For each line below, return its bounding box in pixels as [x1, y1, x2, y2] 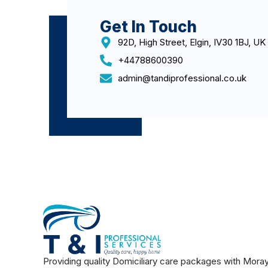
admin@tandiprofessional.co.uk [118, 72, 246, 84]
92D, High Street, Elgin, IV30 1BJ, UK [118, 36, 266, 48]
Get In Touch [100, 17, 197, 36]
